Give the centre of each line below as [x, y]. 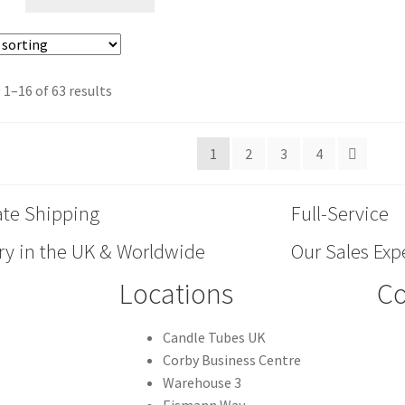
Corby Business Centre [232, 360]
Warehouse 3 [202, 383]
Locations [176, 294]
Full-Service [339, 214]
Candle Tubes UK [214, 338]
